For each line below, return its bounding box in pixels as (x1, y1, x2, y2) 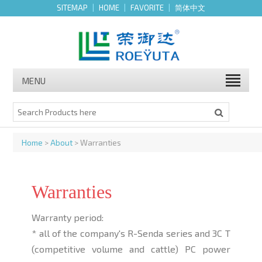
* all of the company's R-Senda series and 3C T (32, 227, 230, 239)
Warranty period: (32, 212, 104, 223)
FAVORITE (130, 3, 164, 12)
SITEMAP (57, 3, 88, 12)
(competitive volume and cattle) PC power (32, 243, 230, 255)
